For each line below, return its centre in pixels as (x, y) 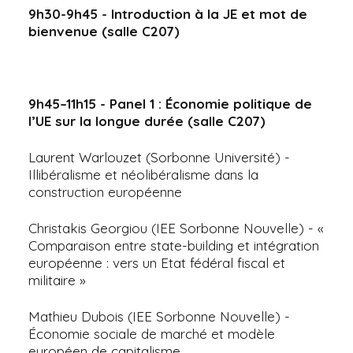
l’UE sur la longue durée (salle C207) (147, 121)
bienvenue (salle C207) (104, 31)
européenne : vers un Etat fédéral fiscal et (157, 262)
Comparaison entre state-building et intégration (174, 245)
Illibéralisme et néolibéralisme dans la (143, 174)
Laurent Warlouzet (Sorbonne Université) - (159, 157)
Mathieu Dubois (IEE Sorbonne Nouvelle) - (159, 316)
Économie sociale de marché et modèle (152, 333)
